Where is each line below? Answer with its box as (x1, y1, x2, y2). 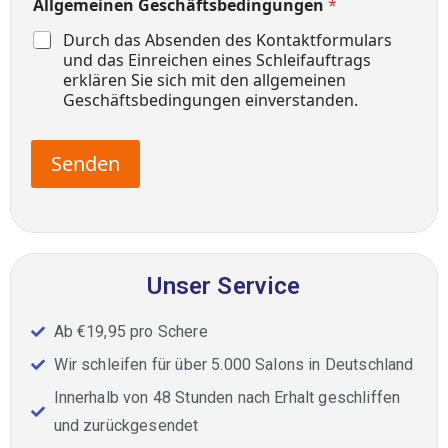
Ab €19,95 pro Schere (53, 322, 208, 341)
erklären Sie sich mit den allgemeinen (63, 69, 346, 91)
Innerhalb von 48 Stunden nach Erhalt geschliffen (53, 388, 401, 407)
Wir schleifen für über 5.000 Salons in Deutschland (53, 355, 414, 374)
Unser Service (147, 272, 301, 300)
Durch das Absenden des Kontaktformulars (63, 29, 392, 51)
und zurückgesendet (53, 416, 199, 435)
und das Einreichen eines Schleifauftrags (63, 49, 371, 71)
